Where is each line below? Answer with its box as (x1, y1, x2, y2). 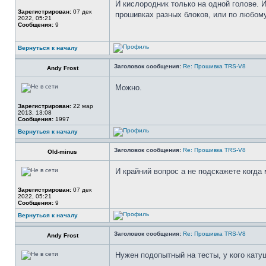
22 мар (71, 103, 93, 109)
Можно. (115, 83, 142, 92)
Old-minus (47, 148, 77, 155)
